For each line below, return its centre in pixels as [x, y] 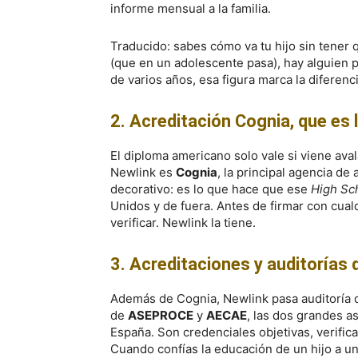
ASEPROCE [161, 315]
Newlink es [143, 172]
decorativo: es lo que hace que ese [211, 189]
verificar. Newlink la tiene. [183, 223]
